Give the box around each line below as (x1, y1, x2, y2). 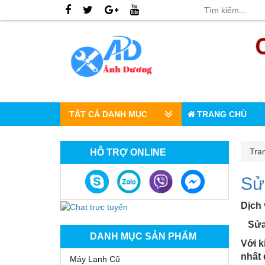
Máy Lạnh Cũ (70, 254, 120, 264)
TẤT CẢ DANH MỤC (69, 109, 147, 119)
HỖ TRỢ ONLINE (90, 147, 166, 158)
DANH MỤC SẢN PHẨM (90, 231, 196, 241)
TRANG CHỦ (197, 109, 247, 119)
